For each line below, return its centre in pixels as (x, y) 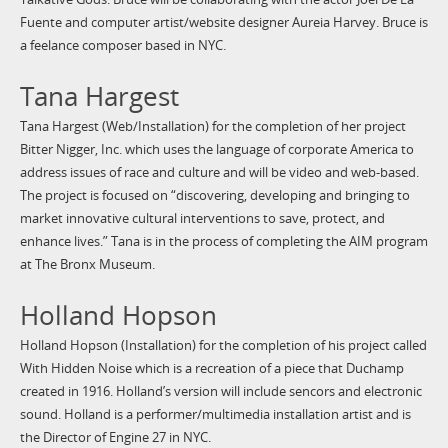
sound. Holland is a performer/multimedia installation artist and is (215, 415)
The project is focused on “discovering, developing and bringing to (214, 196)
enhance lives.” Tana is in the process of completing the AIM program (223, 242)
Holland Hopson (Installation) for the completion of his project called (223, 346)
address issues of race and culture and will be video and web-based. (219, 173)
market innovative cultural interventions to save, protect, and (202, 219)
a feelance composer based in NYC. (122, 46)
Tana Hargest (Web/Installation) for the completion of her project (212, 127)
